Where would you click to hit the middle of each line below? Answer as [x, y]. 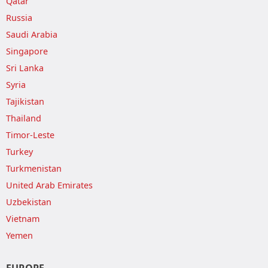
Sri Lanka [25, 68]
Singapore [27, 51]
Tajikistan [25, 101]
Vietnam [23, 219]
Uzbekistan [29, 202]
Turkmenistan [34, 168]
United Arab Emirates [49, 185]
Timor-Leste [30, 135]
